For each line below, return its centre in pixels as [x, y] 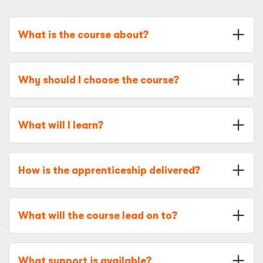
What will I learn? [61, 125]
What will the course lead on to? [98, 215]
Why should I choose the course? [99, 80]
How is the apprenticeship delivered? [109, 170]
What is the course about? [83, 35]
